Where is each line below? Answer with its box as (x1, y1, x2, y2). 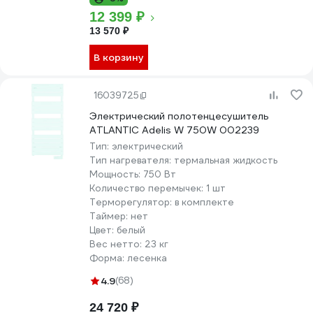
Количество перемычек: (89, 182, 206, 194)
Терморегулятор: (89, 196, 175, 208)
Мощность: (89, 168, 143, 180)
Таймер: (89, 210, 131, 222)
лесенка (127, 252, 167, 264)
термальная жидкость (174, 154, 277, 166)
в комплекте (175, 196, 234, 208)
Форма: (89, 252, 127, 264)
